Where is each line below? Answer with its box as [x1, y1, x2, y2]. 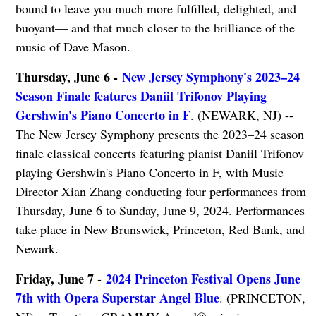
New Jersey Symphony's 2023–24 [121, 68, 300, 87]
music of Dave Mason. [15, 38, 130, 56]
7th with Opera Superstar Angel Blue [15, 288, 219, 308]
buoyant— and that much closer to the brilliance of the [15, 19, 295, 37]
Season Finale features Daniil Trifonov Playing [15, 87, 267, 106]
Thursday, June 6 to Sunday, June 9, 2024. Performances [15, 202, 305, 219]
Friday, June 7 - [15, 269, 106, 288]
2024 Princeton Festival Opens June [105, 269, 300, 288]
